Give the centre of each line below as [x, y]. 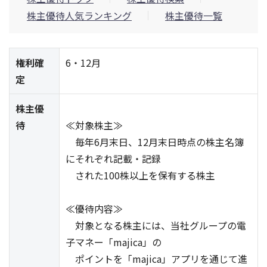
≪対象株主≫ [94, 125]
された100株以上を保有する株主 [140, 175]
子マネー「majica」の [114, 242]
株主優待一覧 [194, 15]
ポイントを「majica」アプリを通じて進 [156, 259]
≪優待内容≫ [94, 209]
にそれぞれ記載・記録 [113, 159]
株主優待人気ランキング [79, 15]
